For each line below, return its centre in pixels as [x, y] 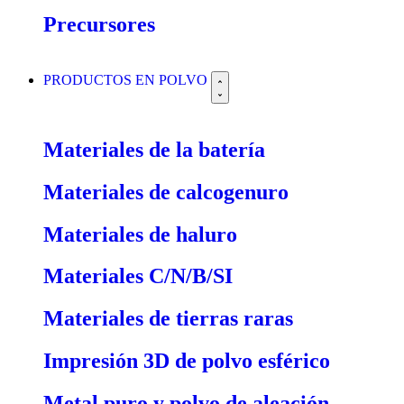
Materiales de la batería [154, 149]
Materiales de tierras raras [168, 319]
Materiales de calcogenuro [166, 192]
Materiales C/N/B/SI [138, 276]
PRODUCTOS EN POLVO [127, 79]
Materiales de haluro [140, 234]
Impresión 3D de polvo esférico [187, 361]
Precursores [99, 24]
